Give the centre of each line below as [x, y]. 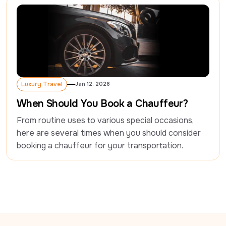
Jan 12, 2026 [93, 84]
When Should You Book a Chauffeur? [102, 103]
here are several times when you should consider [109, 133]
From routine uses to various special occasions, [105, 120]
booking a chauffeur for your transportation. [100, 145]
